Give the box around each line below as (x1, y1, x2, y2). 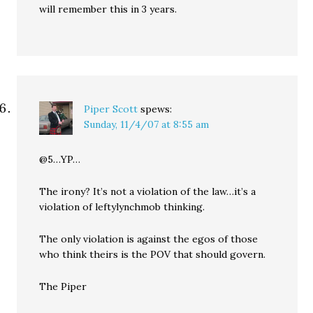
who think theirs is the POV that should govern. (39, 248, 266, 261)
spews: (140, 103, 173, 115)
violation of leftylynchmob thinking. (39, 201, 205, 213)
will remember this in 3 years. (39, 3, 177, 15)
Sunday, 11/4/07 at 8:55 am (84, 118, 210, 131)
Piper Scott (84, 103, 138, 115)
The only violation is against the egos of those (39, 233, 259, 245)
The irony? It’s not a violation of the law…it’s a (39, 185, 256, 198)
